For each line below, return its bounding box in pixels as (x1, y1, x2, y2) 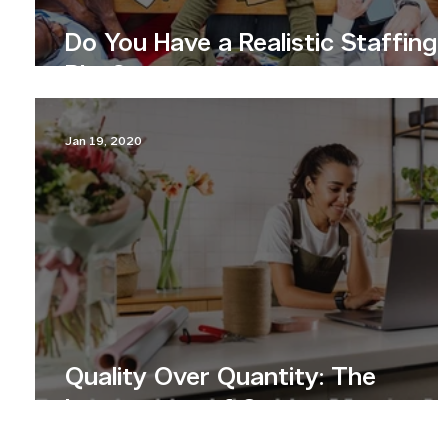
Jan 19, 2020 (65, 136, 142, 148)
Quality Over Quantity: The (65, 365, 376, 392)
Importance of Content (65, 397, 337, 424)
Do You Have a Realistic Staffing (65, 31, 437, 58)
